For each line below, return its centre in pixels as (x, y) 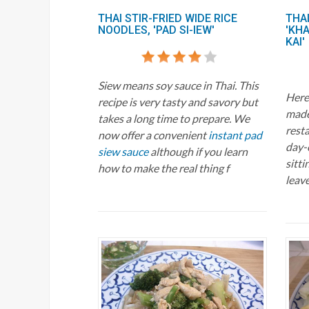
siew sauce (123, 151)
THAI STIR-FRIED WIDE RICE (168, 18)
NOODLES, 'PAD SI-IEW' (156, 30)
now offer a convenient (153, 134)
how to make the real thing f (163, 168)
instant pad (235, 134)
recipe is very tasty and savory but (178, 101)
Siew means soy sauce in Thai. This (178, 85)
